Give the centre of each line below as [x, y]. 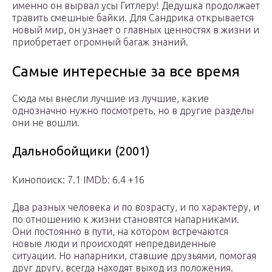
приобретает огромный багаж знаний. [100, 42]
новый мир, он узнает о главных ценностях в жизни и [136, 30]
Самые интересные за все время [126, 72]
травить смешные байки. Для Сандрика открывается [133, 18]
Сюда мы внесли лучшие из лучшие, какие [110, 99]
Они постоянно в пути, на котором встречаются [120, 232]
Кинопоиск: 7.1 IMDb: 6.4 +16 [78, 180]
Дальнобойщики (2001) [81, 151]
